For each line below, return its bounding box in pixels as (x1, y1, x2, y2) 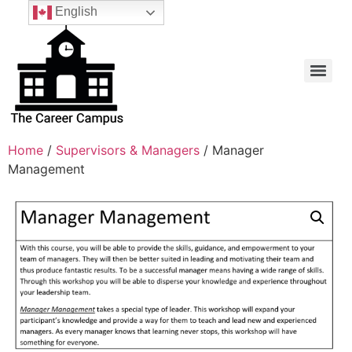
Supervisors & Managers (56, 142, 200, 158)
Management (8, 161, 85, 177)
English (51, 5, 97, 19)
